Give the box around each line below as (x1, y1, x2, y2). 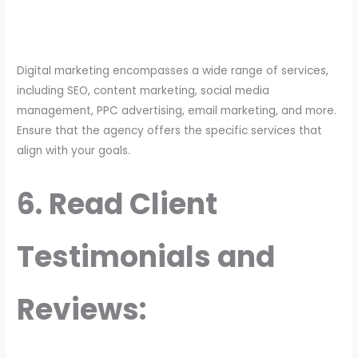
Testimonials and (17, 236, 276, 277)
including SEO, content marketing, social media (17, 82, 270, 98)
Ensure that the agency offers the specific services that (17, 122, 323, 138)
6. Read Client (17, 183, 218, 225)
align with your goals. (17, 142, 131, 158)
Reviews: (17, 288, 147, 330)
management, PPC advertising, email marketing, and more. (17, 102, 337, 118)
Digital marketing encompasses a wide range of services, (17, 62, 329, 78)
